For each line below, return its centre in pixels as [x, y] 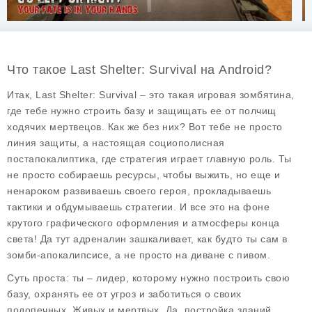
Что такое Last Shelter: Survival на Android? [139, 70]
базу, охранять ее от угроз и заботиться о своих [124, 294]
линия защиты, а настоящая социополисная [116, 143]
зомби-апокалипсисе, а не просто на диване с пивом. [139, 255]
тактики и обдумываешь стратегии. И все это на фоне [138, 207]
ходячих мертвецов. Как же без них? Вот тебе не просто [145, 127]
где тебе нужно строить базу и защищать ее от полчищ [142, 111]
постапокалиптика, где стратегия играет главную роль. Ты [149, 159]
